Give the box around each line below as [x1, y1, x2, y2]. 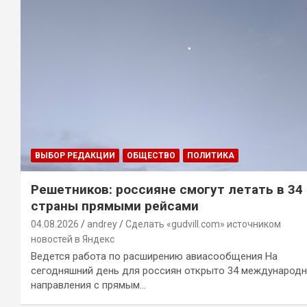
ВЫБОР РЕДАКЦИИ [35, 150, 115, 160]
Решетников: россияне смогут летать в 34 [31, 181, 303, 197]
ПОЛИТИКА [187, 150, 234, 160]
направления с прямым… [31, 278, 146, 291]
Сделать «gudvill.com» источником [125, 218, 281, 230]
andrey [87, 218, 117, 230]
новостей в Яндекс [31, 233, 114, 245]
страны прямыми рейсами [31, 197, 199, 214]
